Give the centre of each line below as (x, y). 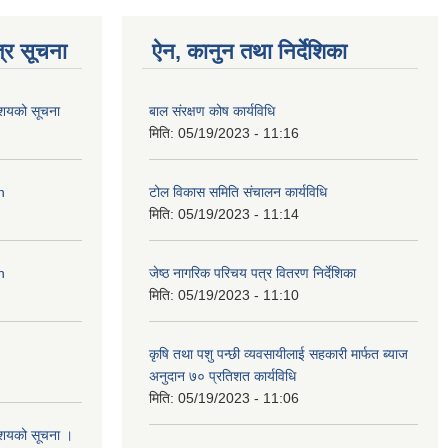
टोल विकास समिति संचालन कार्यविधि (238, 192)
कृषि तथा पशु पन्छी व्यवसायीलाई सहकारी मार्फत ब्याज (278, 354)
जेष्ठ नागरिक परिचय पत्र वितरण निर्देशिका (252, 273)
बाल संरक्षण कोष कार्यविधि (212, 111)
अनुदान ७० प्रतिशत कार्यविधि (222, 376)
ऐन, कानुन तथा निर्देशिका (249, 52)
